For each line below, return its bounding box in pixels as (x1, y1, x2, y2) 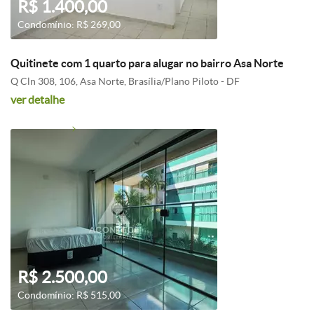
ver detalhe (11, 93, 64, 106)
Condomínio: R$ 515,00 (18, 289, 121, 301)
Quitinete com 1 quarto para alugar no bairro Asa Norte (11, 57, 284, 69)
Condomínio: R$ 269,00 (18, 19, 121, 30)
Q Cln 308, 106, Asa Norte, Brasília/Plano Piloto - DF (11, 76, 240, 87)
